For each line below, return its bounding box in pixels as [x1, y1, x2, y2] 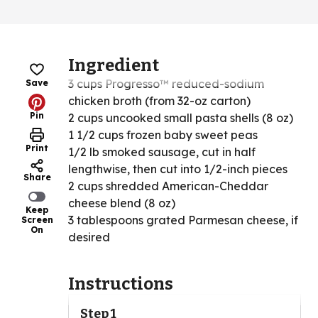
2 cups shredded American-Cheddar [68, 179, 268, 194]
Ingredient [68, 55, 159, 76]
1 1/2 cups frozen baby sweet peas [68, 128, 258, 143]
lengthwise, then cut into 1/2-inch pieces [68, 162, 287, 177]
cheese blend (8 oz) [68, 196, 175, 211]
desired [68, 230, 110, 245]
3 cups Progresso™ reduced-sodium [68, 77, 264, 92]
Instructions [68, 274, 173, 295]
